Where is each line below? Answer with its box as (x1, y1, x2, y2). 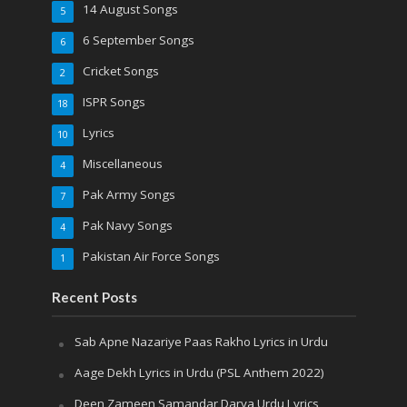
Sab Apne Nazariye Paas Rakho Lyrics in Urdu (74, 333, 328, 350)
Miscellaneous (82, 154, 163, 172)
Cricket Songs (82, 62, 159, 79)
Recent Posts (51, 288, 137, 305)
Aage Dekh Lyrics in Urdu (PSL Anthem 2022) (74, 363, 324, 381)
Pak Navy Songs (82, 216, 173, 233)
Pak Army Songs (82, 185, 175, 203)
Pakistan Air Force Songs (82, 247, 220, 264)
